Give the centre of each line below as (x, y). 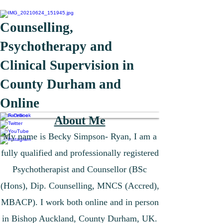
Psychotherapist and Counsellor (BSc (80, 169)
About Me (80, 120)
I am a (145, 136)
